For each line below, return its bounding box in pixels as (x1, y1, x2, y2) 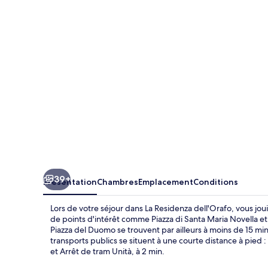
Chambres (97, 176, 138, 187)
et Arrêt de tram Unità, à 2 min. (50, 245, 165, 257)
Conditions (193, 176, 238, 187)
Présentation (43, 176, 97, 187)
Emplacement (138, 176, 193, 187)
